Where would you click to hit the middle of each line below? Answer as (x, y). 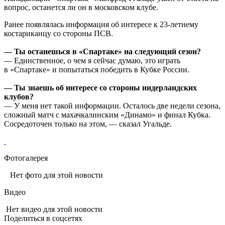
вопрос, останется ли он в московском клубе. (81, 7)
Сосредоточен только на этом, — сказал (73, 124)
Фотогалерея (26, 158)
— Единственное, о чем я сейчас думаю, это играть (92, 60)
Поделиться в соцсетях (43, 218)
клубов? (19, 96)
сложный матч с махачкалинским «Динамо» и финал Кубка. (107, 115)
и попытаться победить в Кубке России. (120, 69)
